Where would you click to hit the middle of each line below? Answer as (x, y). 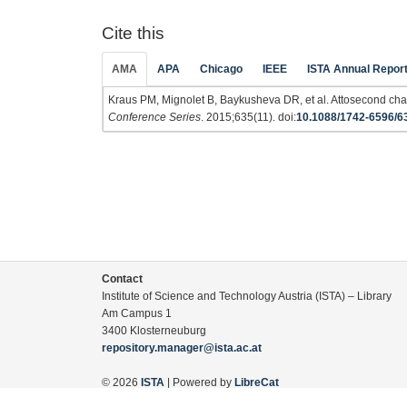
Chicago (221, 69)
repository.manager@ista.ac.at (182, 348)
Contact (122, 279)
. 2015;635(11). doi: (248, 117)
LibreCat (257, 382)
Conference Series (154, 117)
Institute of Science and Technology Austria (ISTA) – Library (247, 296)
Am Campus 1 (137, 313)
